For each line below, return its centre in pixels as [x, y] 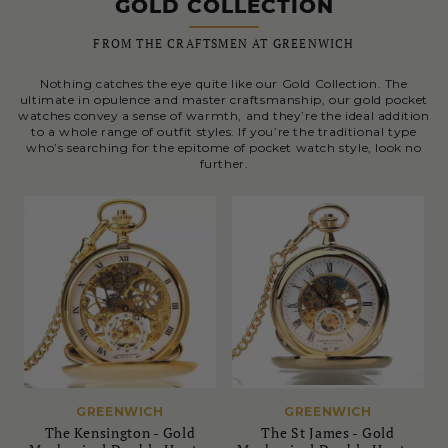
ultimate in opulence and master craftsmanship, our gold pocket [224, 100]
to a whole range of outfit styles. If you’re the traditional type [224, 132]
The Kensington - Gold [120, 433]
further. [224, 164]
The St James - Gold [328, 433]
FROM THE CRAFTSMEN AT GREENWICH [224, 44]
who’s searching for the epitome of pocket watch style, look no [224, 148]
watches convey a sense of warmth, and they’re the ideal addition [224, 116]
